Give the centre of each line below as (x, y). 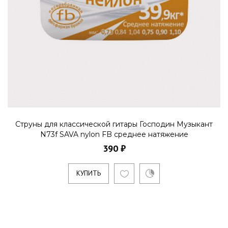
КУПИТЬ (89, 174)
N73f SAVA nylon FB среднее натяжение (114, 135)
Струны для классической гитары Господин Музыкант (114, 124)
